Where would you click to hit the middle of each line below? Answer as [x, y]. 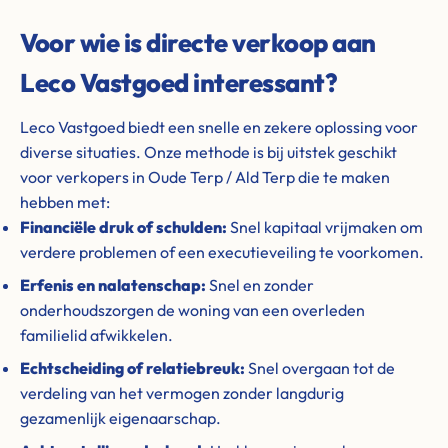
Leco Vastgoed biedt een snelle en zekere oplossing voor [219, 127]
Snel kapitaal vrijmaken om [325, 227]
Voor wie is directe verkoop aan [198, 42]
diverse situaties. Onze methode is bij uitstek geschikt [208, 152]
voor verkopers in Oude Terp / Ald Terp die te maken [205, 177]
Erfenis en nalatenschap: [113, 285]
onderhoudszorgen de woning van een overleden [192, 310]
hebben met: [65, 202]
